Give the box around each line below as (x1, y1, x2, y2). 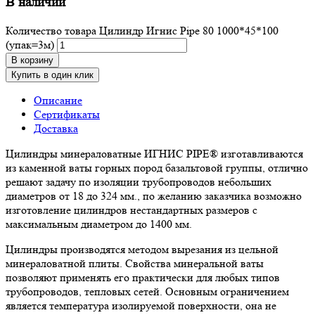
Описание (34, 93, 82, 107)
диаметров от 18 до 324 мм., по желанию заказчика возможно (6, 188, 302, 202)
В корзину (11, 54, 53, 65)
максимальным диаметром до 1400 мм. (6, 217, 192, 231)
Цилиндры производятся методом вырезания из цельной (6, 242, 278, 256)
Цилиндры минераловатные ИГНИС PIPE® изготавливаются (6, 146, 303, 160)
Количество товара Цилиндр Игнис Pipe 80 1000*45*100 (6, 23, 278, 37)
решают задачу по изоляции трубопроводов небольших (6, 174, 271, 188)
